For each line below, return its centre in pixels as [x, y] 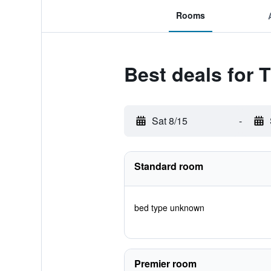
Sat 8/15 [169, 121]
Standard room [168, 166]
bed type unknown [169, 207]
